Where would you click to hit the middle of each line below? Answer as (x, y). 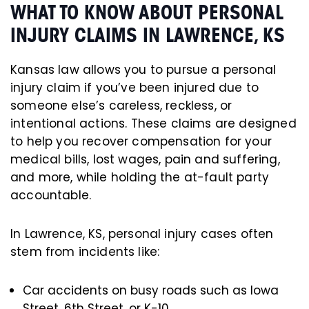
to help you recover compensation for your (141, 141)
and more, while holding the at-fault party (140, 177)
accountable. (51, 195)
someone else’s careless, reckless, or (121, 105)
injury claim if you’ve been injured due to (135, 87)
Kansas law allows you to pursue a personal (143, 69)
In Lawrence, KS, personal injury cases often (142, 233)
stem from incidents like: (85, 251)
